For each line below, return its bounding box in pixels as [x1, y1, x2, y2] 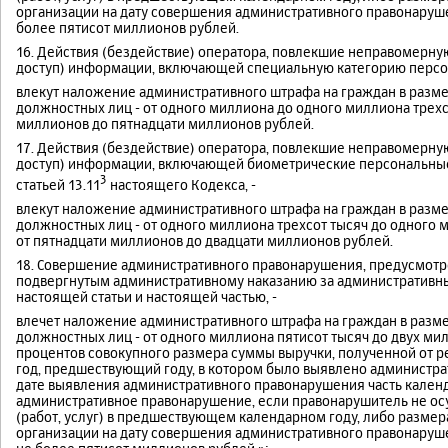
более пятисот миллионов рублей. [16, 18, 239, 36]
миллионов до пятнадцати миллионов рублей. [16, 114, 314, 132]
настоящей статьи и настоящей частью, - [16, 287, 277, 305]
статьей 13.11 [16, 175, 100, 193]
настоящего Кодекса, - [107, 175, 256, 193]
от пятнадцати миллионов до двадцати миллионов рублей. [16, 231, 393, 249]
